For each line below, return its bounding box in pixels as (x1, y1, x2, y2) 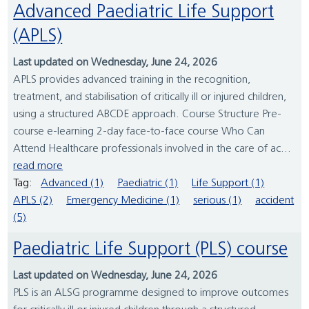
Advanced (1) (41, 178, 104, 190)
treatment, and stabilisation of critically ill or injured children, (13, 92, 287, 103)
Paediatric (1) (117, 178, 179, 190)
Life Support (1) (192, 178, 265, 190)
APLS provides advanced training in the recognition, (13, 74, 251, 86)
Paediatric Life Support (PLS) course (22, 241, 288, 260)
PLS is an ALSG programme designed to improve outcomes (13, 288, 289, 299)
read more (13, 161, 63, 172)
